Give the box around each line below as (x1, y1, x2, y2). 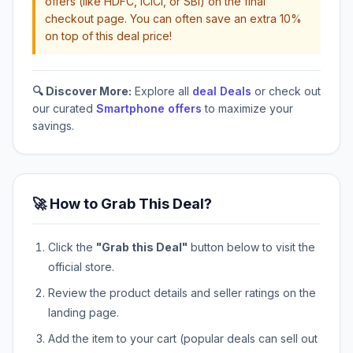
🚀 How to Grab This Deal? (32, 195, 212, 213)
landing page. (48, 306, 119, 320)
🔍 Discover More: (32, 84, 132, 98)
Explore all (132, 84, 192, 98)
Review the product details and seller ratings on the (48, 286, 316, 300)
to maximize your (202, 102, 293, 116)
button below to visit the (188, 240, 315, 255)
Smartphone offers (96, 102, 202, 116)
